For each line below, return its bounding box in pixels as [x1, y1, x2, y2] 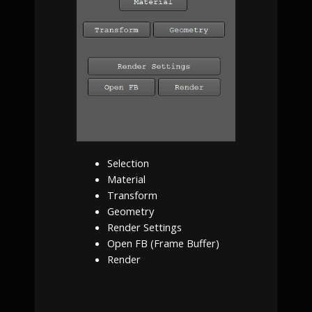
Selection [107, 156, 149, 171]
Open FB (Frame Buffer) [107, 236, 219, 251]
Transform [107, 188, 157, 203]
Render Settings [107, 220, 182, 235]
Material [107, 172, 146, 187]
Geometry [107, 204, 154, 219]
